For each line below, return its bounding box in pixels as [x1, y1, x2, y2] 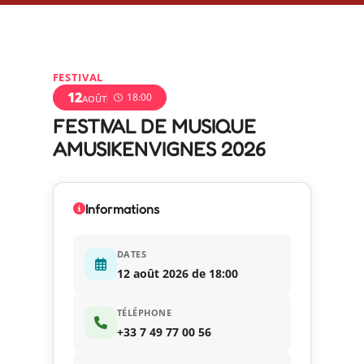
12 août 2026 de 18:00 [116, 265, 238, 281]
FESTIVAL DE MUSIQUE [52, 114, 256, 138]
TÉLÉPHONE [116, 305, 172, 318]
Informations [84, 200, 159, 217]
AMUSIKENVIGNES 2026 [52, 136, 266, 161]
